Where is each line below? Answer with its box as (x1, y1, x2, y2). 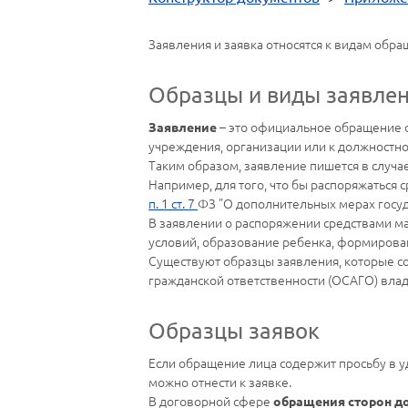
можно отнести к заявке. (148, 372, 291, 392)
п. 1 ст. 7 (148, 194, 198, 213)
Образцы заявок (148, 317, 320, 344)
